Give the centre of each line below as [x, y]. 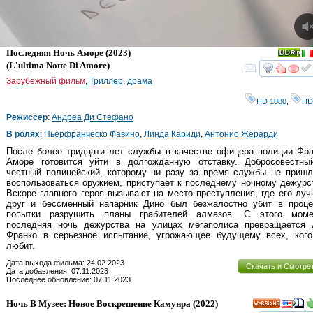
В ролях [23, 134]
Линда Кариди [172, 134]
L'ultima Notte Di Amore [58, 65]
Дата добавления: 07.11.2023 [57, 271]
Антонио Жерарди [241, 134]
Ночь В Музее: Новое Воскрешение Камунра [99, 303]
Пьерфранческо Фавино [92, 134]
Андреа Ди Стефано [93, 117]
